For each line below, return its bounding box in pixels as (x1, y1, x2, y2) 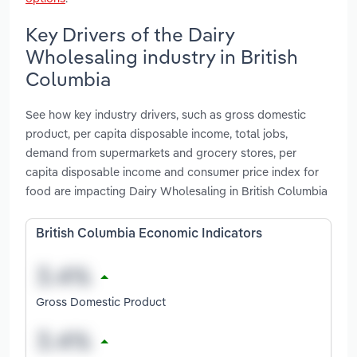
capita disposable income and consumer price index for (25, 164, 319, 180)
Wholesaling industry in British (25, 44, 298, 69)
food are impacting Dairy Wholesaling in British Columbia (25, 183, 328, 199)
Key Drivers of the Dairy (25, 22, 234, 46)
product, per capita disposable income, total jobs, (25, 126, 288, 142)
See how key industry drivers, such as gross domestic (25, 107, 306, 123)
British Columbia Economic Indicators (36, 228, 262, 241)
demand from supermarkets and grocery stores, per (25, 145, 296, 161)
